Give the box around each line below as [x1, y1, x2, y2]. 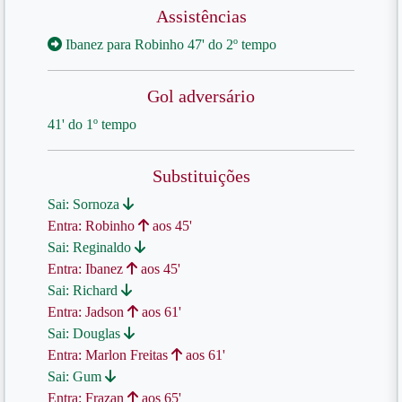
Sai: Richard [48, 283, 121, 298]
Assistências [155, 6, 247, 26]
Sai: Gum [48, 369, 105, 384]
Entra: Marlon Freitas [48, 347, 171, 363]
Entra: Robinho [48, 218, 138, 233]
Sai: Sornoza [48, 197, 123, 212]
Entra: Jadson [48, 304, 127, 319]
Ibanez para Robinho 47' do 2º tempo [62, 37, 276, 52]
